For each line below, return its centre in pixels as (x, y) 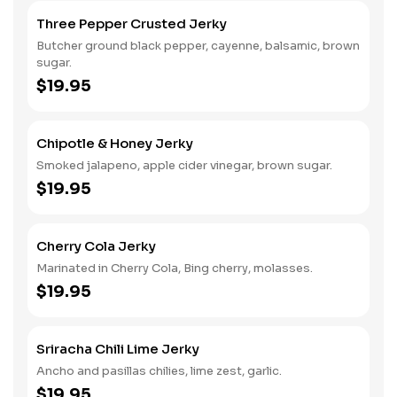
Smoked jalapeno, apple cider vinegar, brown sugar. (184, 165)
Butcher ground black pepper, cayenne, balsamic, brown (198, 46)
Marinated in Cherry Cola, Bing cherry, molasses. (175, 268)
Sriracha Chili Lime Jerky (118, 349)
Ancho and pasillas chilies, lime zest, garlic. (159, 371)
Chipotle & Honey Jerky (115, 143)
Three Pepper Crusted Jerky (132, 23)
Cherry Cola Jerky (96, 246)
